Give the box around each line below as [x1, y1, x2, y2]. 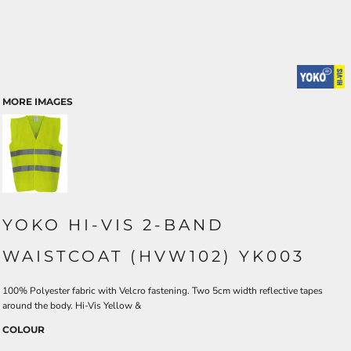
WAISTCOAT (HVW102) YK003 [2, 247, 305, 266]
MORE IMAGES [2, 96, 73, 107]
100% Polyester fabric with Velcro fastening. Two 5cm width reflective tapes [2, 284, 323, 297]
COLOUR [2, 324, 45, 335]
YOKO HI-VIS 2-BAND [2, 215, 225, 234]
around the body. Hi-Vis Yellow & [2, 299, 141, 312]
